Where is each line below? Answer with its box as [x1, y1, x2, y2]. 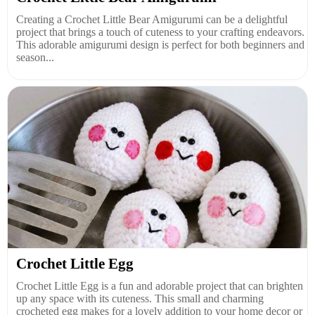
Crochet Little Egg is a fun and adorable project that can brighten [16, 280, 303, 292]
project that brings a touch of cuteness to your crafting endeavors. [16, 26, 304, 38]
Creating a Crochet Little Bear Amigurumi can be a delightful [16, 13, 288, 25]
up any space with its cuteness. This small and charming [16, 292, 264, 304]
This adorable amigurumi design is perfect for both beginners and [16, 39, 304, 51]
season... [16, 51, 54, 63]
